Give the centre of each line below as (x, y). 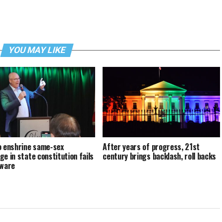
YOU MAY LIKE (37, 50)
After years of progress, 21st (151, 146)
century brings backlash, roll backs (160, 156)
